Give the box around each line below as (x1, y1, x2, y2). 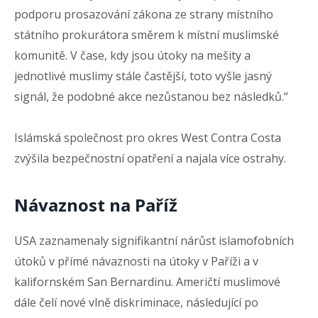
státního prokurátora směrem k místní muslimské (14, 26, 279, 43)
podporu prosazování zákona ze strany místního (14, 6, 273, 22)
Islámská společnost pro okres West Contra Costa (14, 130, 281, 146)
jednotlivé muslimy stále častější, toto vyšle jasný (14, 67, 272, 84)
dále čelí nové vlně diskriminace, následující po (14, 294, 258, 310)
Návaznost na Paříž (14, 192, 177, 216)
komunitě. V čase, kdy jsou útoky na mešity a (14, 47, 251, 63)
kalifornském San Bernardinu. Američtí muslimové (14, 273, 280, 290)
